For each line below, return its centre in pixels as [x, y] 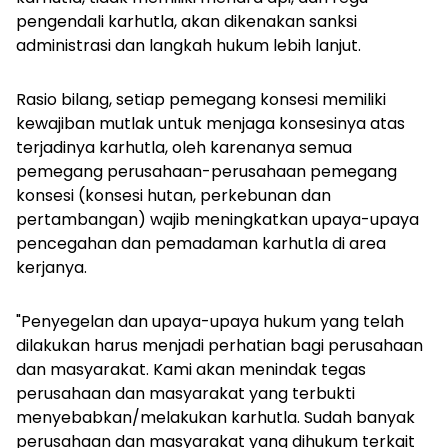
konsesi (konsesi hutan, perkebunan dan [173, 196]
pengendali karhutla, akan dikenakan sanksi [186, 22]
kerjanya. [51, 268]
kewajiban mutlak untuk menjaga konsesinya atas [210, 124]
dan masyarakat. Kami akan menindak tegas [191, 370]
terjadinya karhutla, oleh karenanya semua [184, 148]
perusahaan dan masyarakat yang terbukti [185, 394]
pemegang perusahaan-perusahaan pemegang [206, 172]
